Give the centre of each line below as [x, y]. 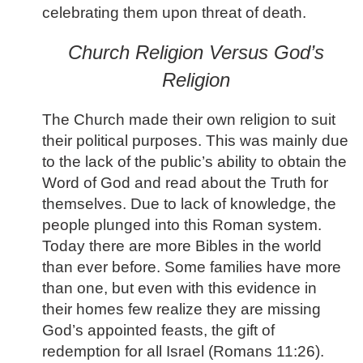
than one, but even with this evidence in [179, 288]
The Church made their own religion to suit [189, 119]
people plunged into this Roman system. [182, 224]
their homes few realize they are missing [181, 309]
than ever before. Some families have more [192, 267]
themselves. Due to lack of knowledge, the [189, 203]
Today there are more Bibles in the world [182, 246]
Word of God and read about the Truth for [185, 182]
